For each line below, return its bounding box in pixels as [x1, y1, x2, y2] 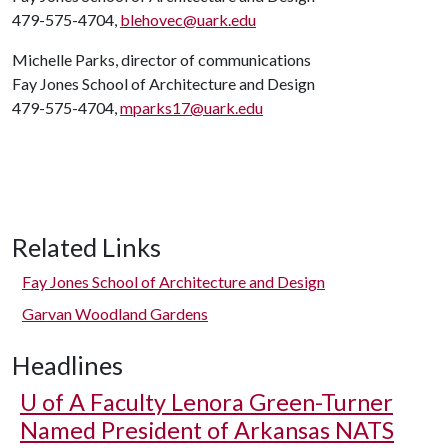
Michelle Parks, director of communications [12, 50, 311, 69]
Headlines [12, 350, 123, 380]
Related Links [12, 232, 161, 262]
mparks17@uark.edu [120, 98, 263, 117]
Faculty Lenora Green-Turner [85, 388, 393, 416]
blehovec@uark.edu [120, 10, 256, 29]
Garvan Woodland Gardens [22, 304, 208, 323]
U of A [20, 388, 85, 416]
